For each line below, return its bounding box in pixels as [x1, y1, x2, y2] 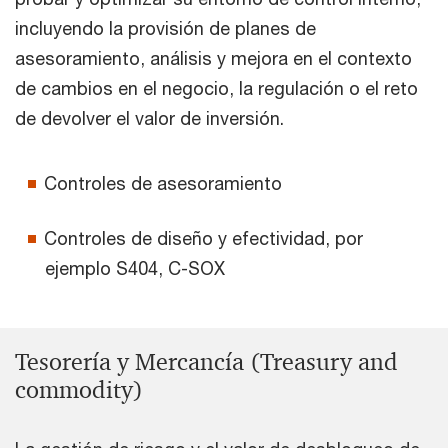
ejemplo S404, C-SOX [45, 256, 225, 279]
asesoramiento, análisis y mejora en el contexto [15, 46, 412, 69]
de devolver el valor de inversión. [15, 106, 284, 129]
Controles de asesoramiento [44, 171, 282, 194]
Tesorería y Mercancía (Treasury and [15, 346, 398, 377]
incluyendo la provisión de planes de [15, 16, 316, 39]
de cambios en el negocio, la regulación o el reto [15, 76, 418, 99]
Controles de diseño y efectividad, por [44, 226, 363, 249]
